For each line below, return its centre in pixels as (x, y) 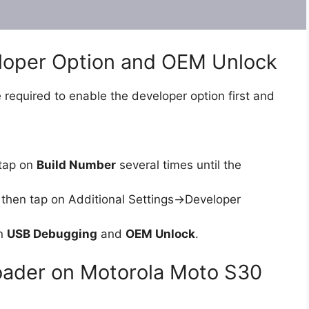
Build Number (76, 165)
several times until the (179, 165)
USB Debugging (52, 234)
